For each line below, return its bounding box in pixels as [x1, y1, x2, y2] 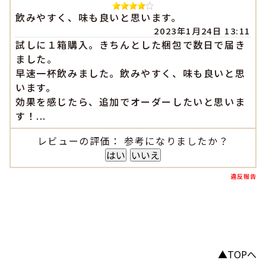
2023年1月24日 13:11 [154, 24, 251, 37]
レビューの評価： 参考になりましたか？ [37, 134, 229, 148]
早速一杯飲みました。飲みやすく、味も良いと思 [15, 66, 246, 81]
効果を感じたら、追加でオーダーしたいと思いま [15, 94, 246, 109]
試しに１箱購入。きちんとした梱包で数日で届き [15, 37, 246, 52]
